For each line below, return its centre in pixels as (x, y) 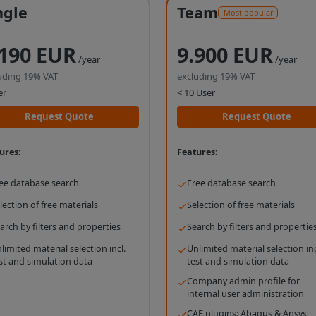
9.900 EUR (225, 55)
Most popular (248, 13)
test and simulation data (238, 262)
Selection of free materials (241, 205)
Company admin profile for (244, 281)
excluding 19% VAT (216, 77)
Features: (198, 152)
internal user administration (246, 294)
